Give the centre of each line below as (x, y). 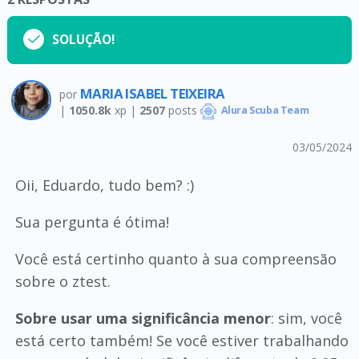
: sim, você (306, 318)
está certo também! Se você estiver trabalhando (182, 341)
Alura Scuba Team (264, 111)
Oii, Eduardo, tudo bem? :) (104, 185)
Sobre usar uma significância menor (143, 318)
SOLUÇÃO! (83, 40)
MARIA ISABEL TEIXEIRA (152, 93)
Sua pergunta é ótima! (92, 222)
